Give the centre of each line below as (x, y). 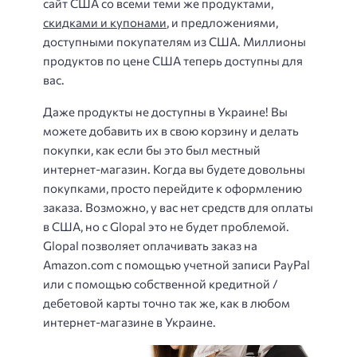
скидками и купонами (105, 22)
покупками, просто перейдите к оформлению (173, 188)
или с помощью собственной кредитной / (161, 284)
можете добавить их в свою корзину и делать (171, 131)
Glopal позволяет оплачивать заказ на (150, 246)
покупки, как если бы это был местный (152, 150)
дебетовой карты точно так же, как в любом (167, 303)
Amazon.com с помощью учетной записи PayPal (177, 265)
